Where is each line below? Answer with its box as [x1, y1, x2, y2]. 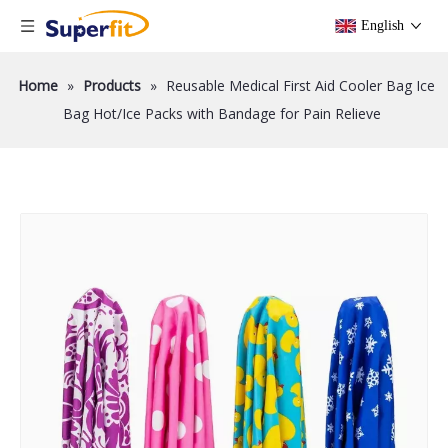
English [361, 18, 404, 33]
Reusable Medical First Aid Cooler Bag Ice [166, 76, 435, 95]
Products [83, 76, 141, 95]
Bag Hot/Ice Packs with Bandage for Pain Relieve [62, 104, 381, 123]
